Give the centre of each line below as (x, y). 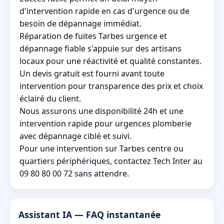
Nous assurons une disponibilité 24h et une (101, 111)
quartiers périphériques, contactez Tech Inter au (111, 161)
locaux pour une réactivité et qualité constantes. (110, 61)
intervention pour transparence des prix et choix (111, 86)
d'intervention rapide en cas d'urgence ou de (104, 11)
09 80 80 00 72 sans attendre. (74, 173)
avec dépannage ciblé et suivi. (75, 136)
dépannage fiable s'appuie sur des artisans (100, 48)
